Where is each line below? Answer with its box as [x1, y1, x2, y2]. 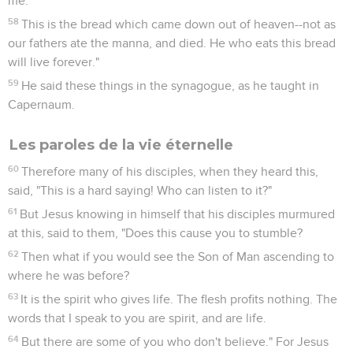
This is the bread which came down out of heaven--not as [21, 17, 336, 31]
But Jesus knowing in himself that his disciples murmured [20, 207, 336, 221]
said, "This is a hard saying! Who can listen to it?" [8, 184, 272, 197]
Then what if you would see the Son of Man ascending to [21, 250, 335, 263]
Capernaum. [8, 98, 75, 111]
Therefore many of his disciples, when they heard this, [21, 165, 319, 178]
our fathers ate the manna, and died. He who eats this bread [8, 36, 336, 50]
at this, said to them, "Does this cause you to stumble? [8, 226, 303, 240]
